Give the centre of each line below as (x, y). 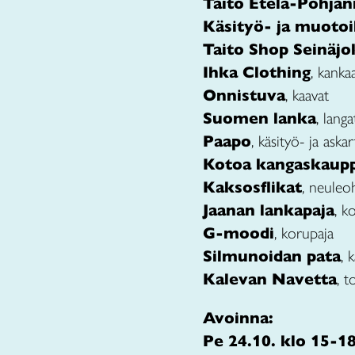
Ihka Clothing (257, 73)
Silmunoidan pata (272, 256)
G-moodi (239, 233)
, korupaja (304, 233)
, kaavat (307, 95)
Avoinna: (238, 318)
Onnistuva (244, 95)
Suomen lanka (260, 118)
